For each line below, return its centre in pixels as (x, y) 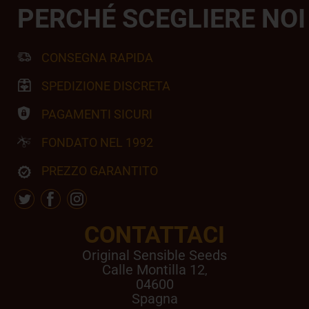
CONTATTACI (154, 235)
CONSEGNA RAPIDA (97, 58)
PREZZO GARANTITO (100, 171)
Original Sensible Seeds (154, 255)
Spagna (154, 299)
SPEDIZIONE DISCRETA (106, 86)
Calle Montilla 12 (153, 270)
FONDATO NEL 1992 (97, 142)
